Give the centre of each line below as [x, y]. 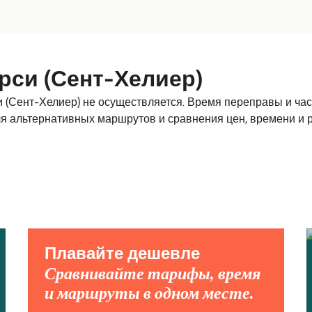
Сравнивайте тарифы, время [153, 274]
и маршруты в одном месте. [149, 294]
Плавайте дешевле [122, 255]
